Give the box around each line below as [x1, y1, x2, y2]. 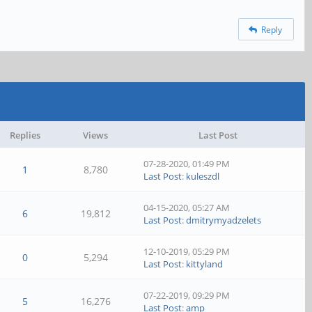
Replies [9, 129, 40, 141]
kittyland [186, 258, 224, 270]
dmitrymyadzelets [186, 214, 262, 226]
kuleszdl [186, 170, 220, 182]
